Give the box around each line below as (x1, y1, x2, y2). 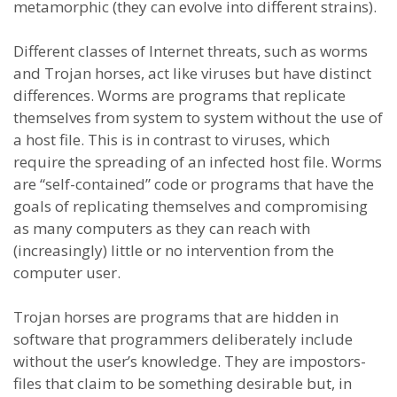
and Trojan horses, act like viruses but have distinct (13, 63, 371, 83)
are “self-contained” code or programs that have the (13, 174, 374, 194)
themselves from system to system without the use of (13, 107, 383, 128)
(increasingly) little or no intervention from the (13, 240, 334, 261)
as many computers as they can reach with (13, 218, 310, 238)
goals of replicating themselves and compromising (13, 196, 368, 216)
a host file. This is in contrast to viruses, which (13, 129, 330, 150)
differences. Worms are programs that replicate (13, 85, 346, 105)
